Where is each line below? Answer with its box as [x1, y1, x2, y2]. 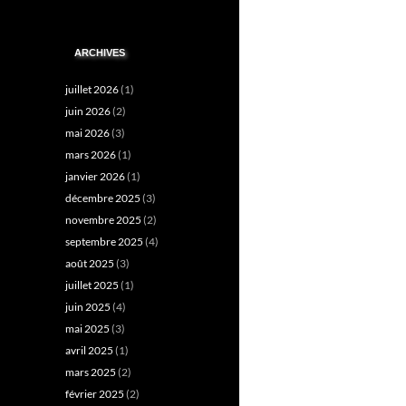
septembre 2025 [65, 235, 143, 248]
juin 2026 [65, 104, 111, 118]
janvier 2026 [65, 169, 125, 183]
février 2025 [65, 387, 124, 401]
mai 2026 [65, 126, 110, 140]
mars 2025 [65, 365, 116, 379]
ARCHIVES [74, 47, 125, 58]
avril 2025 [65, 343, 113, 357]
